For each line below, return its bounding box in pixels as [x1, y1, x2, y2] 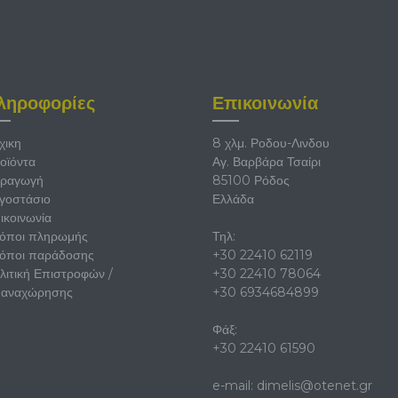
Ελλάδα [212, 190, 254, 207]
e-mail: [212, 377, 257, 394]
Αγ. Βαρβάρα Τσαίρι [212, 153, 321, 170]
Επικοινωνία [212, 92, 318, 114]
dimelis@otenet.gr [257, 377, 372, 394]
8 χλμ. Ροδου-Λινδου [212, 134, 330, 151]
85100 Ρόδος [212, 171, 290, 188]
